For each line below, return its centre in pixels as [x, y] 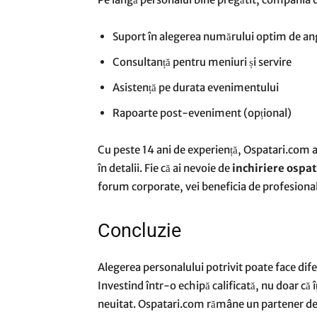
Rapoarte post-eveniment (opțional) [202, 113]
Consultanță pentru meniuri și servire [202, 62]
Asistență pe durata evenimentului [196, 87]
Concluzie [139, 231]
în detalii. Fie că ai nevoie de [165, 168]
